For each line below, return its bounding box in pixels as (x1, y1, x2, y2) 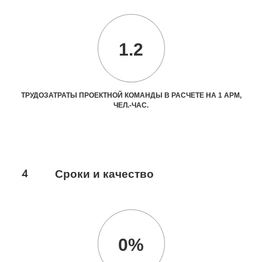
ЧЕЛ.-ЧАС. (113, 101, 149, 109)
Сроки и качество (54, 168, 154, 181)
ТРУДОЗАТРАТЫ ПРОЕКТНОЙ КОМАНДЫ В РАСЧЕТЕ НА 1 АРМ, (20, 91, 242, 99)
